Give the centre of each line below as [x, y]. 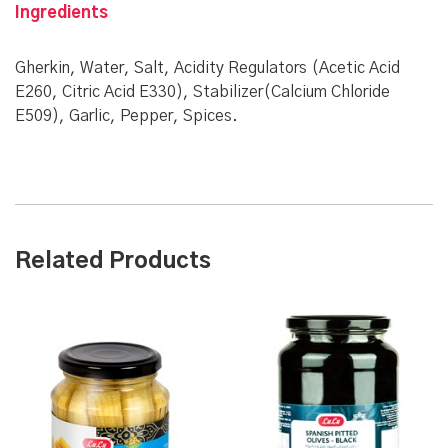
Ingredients [61, 12]
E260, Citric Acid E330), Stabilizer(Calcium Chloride [202, 91]
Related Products [113, 261]
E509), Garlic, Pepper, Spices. [126, 115]
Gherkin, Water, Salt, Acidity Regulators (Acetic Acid [207, 67]
